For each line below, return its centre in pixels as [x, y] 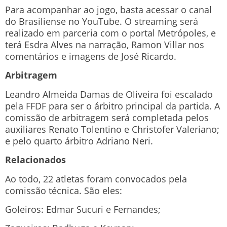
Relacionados [35, 160]
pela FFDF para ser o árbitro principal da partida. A [112, 106]
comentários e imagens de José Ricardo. [91, 56]
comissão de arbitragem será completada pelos [107, 117]
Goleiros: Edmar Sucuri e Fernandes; [83, 209]
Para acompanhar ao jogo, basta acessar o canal [108, 10]
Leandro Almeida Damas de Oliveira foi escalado [109, 94]
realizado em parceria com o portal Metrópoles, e [110, 33]
